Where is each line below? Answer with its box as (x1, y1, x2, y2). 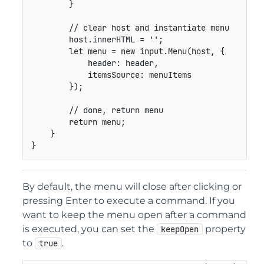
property (203, 223, 246, 235)
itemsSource (87, 70, 140, 81)
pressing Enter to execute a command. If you (22, 194, 235, 206)
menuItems (144, 70, 192, 81)
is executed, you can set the (22, 223, 157, 235)
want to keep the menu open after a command (22, 209, 246, 220)
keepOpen (161, 223, 199, 235)
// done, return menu (68, 105, 163, 116)
